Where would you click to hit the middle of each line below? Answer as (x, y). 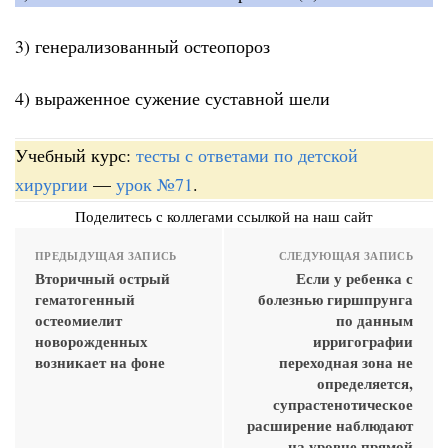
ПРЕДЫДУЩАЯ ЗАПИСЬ (106, 255)
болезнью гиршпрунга (335, 298)
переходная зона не (346, 361)
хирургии (51, 183)
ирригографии (363, 340)
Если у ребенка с (354, 277)
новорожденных (91, 340)
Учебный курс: (75, 154)
